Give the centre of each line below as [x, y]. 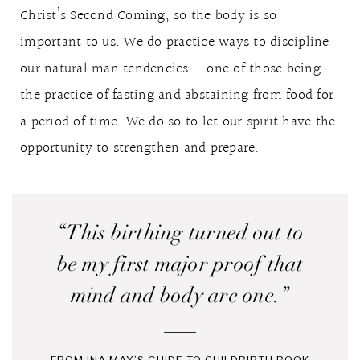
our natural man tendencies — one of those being [170, 68]
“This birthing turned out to [180, 233]
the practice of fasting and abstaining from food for [177, 95]
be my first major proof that [180, 264]
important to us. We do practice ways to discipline [175, 42]
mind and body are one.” [180, 295]
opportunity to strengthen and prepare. [140, 148]
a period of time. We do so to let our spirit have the [178, 121]
